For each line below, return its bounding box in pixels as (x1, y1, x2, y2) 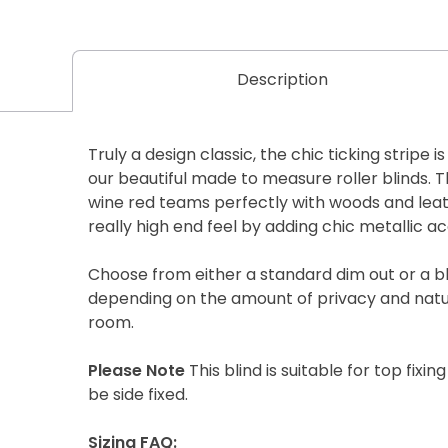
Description (236, 72, 328, 89)
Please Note (87, 363, 185, 380)
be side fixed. (87, 387, 188, 404)
